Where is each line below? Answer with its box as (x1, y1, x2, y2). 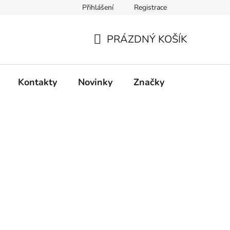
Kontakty (18, 75, 57, 88)
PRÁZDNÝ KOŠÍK (107, 32, 187, 46)
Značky (133, 75, 164, 88)
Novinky (78, 75, 112, 88)
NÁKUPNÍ (93, 44, 140, 59)
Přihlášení (82, 3, 113, 12)
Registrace (134, 3, 167, 12)
